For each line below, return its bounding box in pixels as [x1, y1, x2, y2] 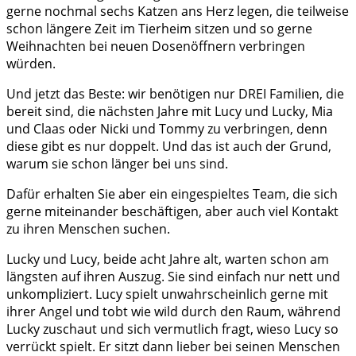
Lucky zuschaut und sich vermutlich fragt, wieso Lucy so [6, 320, 339, 339]
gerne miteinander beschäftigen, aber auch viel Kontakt [6, 203, 339, 221]
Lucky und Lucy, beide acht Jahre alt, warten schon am [6, 250, 329, 269]
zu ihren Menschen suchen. [6, 220, 170, 238]
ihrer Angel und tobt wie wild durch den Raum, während [6, 303, 341, 321]
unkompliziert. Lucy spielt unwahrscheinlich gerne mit [6, 285, 328, 304]
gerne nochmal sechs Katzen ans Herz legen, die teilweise [6, 2, 349, 21]
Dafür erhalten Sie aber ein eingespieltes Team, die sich [6, 185, 338, 203]
